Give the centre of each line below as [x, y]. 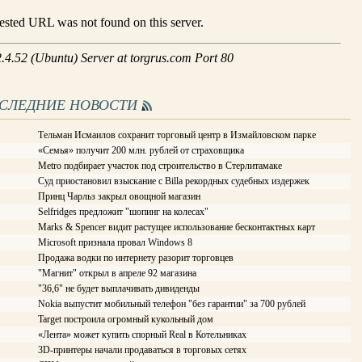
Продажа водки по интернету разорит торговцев [136, 258]
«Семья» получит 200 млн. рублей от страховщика [141, 150]
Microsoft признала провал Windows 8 [115, 242]
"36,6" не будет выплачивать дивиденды [119, 288]
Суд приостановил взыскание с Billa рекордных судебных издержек [174, 181]
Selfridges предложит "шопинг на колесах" [123, 212]
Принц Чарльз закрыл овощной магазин [119, 196]
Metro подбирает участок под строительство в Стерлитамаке [160, 166]
